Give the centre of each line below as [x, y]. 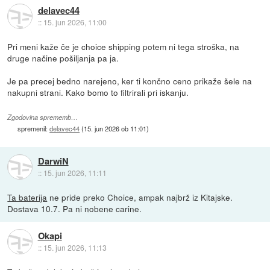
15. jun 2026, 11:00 [75, 22]
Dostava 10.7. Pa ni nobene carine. [75, 208]
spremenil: [34, 128]
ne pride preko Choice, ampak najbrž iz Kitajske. [140, 197]
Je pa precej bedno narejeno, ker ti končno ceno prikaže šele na [130, 80]
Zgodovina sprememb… [43, 117]
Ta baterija [27, 197]
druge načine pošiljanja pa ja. [63, 58]
